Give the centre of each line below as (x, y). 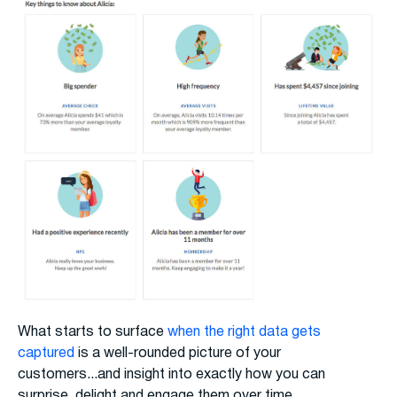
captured (46, 354)
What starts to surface (93, 333)
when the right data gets (244, 333)
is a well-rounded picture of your (178, 354)
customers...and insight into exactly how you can (171, 375)
